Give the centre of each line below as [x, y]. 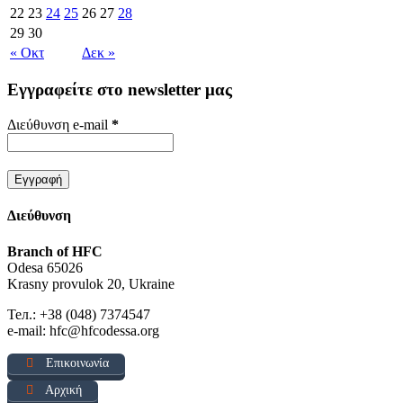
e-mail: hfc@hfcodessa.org [83, 330]
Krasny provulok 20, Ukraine [91, 283]
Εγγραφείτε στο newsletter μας [120, 90]
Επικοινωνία [76, 363]
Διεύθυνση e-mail [59, 125]
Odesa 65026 [45, 267]
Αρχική [62, 390]
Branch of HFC [55, 251]
